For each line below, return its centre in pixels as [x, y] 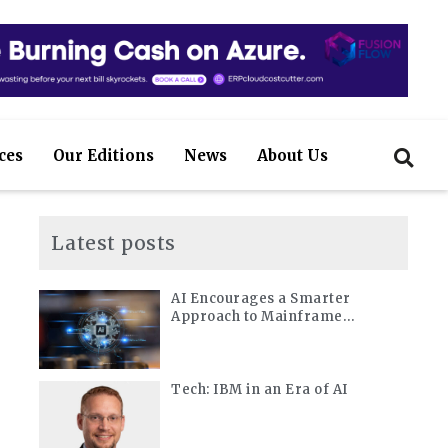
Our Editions [103, 155]
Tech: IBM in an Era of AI [259, 390]
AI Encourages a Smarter [261, 298]
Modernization [224, 334]
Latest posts [113, 243]
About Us [292, 155]
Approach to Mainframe [257, 316]
